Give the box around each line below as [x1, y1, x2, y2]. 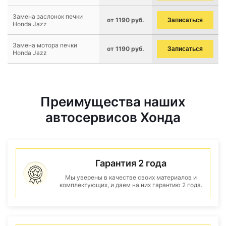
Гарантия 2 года [95, 158, 166, 168]
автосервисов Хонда [45, 109, 181, 125]
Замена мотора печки [13, 41, 77, 49]
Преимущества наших [40, 94, 186, 109]
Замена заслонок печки [13, 13, 83, 20]
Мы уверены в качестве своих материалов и [65, 174, 197, 181]
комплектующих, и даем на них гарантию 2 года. [59, 181, 202, 189]
